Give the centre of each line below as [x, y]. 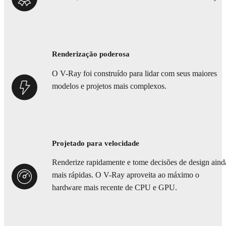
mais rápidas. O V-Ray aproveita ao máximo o [126, 175]
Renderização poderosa [91, 54]
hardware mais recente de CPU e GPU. [115, 188]
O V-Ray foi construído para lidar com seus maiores [134, 73]
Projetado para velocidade [96, 144]
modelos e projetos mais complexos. [109, 86]
